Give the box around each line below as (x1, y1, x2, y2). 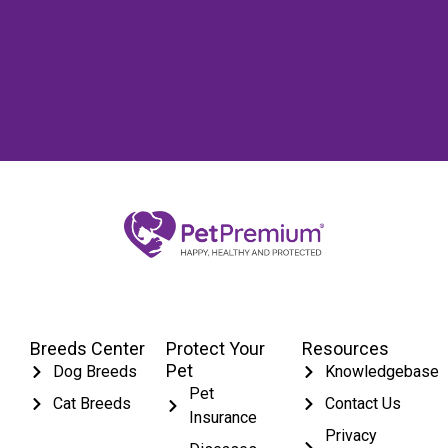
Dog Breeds (52, 361, 137, 381)
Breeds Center (30, 337, 145, 359)
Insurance (188, 407, 257, 427)
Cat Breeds (52, 393, 131, 413)
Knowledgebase (324, 361, 439, 381)
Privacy (324, 425, 377, 445)
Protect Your (166, 337, 265, 359)
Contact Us (324, 393, 401, 413)
